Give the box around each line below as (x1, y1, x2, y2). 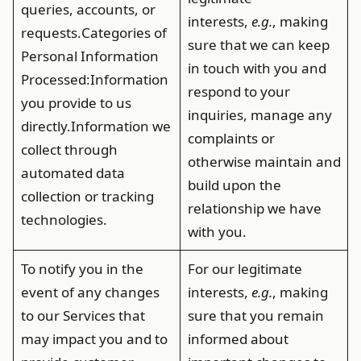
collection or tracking (20, 187, 154, 205)
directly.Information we (20, 117, 171, 135)
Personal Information (20, 47, 159, 65)
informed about (187, 330, 288, 348)
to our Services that (20, 306, 145, 325)
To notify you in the (20, 259, 143, 278)
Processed (20, 70, 86, 89)
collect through (20, 140, 118, 159)
